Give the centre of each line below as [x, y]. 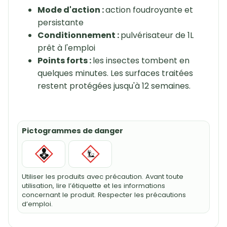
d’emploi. [37, 204]
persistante [60, 23]
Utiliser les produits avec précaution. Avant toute [102, 177]
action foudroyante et [149, 10]
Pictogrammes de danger [72, 130]
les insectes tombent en [141, 61]
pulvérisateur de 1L [157, 35]
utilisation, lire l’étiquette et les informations [93, 186]
